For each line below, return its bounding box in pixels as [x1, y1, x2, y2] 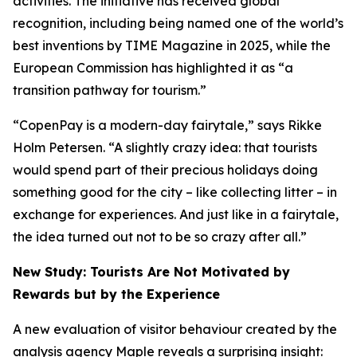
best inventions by [13, 37, 125, 53]
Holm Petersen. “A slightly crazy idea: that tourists [13, 139, 317, 155]
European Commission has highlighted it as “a [13, 60, 293, 76]
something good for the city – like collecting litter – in [13, 184, 337, 200]
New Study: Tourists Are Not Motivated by [13, 264, 290, 280]
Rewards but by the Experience [13, 286, 220, 302]
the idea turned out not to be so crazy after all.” [13, 229, 307, 245]
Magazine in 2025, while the [158, 37, 331, 53]
